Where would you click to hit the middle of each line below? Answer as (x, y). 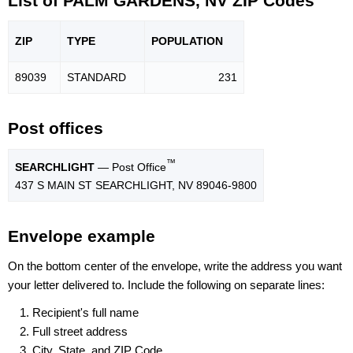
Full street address (80, 331)
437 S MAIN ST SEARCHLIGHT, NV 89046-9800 (136, 185)
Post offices (56, 128)
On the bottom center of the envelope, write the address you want (175, 266)
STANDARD (97, 78)
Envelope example (82, 236)
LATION (203, 41)
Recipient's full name (85, 312)
